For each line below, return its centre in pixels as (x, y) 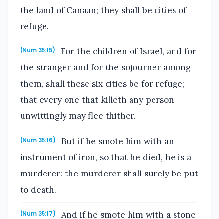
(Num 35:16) (38, 140)
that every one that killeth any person (97, 100)
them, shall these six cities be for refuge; (102, 84)
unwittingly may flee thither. (78, 116)
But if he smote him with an (117, 141)
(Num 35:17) (38, 214)
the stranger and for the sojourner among (105, 68)
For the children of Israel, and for (127, 52)
